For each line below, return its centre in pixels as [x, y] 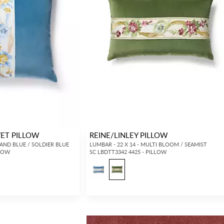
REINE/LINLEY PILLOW [128, 135]
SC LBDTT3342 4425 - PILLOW [128, 152]
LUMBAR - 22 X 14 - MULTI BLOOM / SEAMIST [148, 144]
